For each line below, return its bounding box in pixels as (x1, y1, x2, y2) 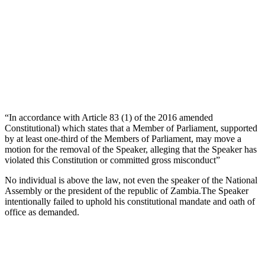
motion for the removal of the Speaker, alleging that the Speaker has (5, 144, 257, 154)
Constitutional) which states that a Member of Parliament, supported (5, 122, 257, 133)
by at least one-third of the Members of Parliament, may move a (5, 133, 241, 144)
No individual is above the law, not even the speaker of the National (5, 174, 257, 185)
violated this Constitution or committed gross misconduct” (5, 154, 220, 165)
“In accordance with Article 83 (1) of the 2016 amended (5, 112, 213, 122)
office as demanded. (5, 206, 79, 217)
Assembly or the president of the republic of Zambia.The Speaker (5, 185, 248, 196)
